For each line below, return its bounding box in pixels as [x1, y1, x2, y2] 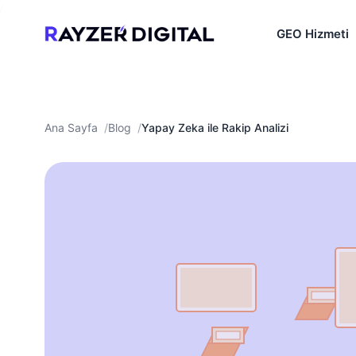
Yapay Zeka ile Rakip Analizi [141, 121, 288, 134]
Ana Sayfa [44, 121, 98, 134]
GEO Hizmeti [277, 26, 349, 41]
